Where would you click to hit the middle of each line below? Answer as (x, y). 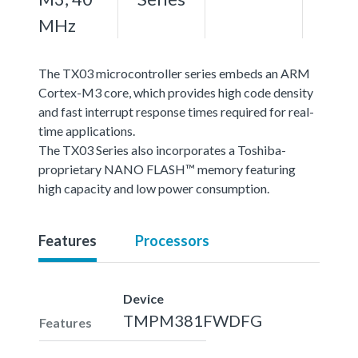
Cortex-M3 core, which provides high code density (176, 92)
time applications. (87, 130)
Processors (172, 240)
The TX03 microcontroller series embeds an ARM (174, 73)
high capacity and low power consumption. (154, 188)
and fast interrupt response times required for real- (176, 111)
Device (143, 298)
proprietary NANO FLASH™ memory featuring (167, 169)
